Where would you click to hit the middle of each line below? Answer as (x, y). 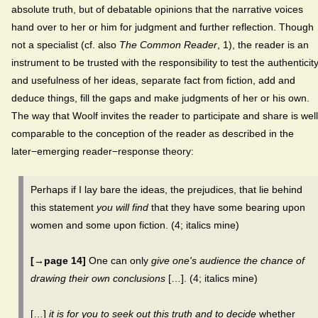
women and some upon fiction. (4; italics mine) (135, 225)
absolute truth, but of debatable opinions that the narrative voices (157, 10)
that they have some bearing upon (228, 208)
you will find (124, 208)
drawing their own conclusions (99, 279)
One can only (119, 261)
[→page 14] (58, 261)
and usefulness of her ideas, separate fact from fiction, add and (153, 81)
